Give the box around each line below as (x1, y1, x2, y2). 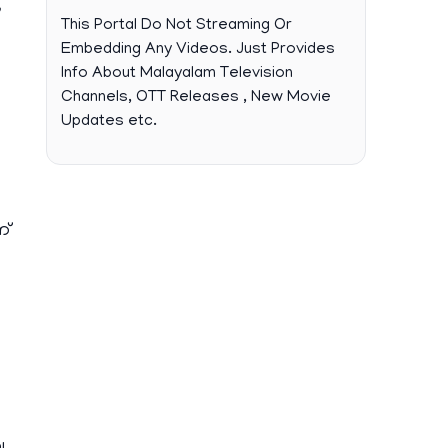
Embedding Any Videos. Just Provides (61, 41, 335, 59)
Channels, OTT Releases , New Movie (61, 89, 331, 107)
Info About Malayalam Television (61, 65, 293, 83)
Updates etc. (61, 113, 157, 131)
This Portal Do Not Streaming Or (61, 17, 292, 35)
